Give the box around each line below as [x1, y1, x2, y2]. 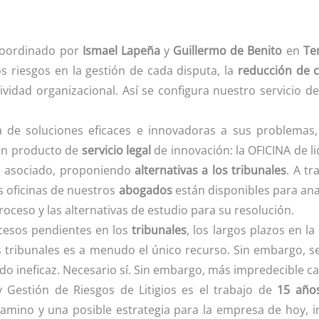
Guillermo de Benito [173, 43, 283, 59]
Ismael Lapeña [82, 43, 160, 59]
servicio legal [81, 142, 151, 159]
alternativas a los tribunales [134, 162, 287, 179]
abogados [118, 182, 172, 199]
